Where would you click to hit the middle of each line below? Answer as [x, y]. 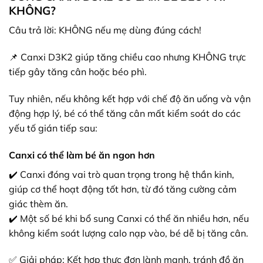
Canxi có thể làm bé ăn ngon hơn [82, 155]
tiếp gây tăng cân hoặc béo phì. [78, 71]
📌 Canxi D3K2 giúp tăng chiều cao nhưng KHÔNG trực [127, 57]
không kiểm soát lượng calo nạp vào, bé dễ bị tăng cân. [129, 233]
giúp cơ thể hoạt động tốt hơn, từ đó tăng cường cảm [123, 189]
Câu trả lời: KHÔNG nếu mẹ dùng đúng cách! [105, 30]
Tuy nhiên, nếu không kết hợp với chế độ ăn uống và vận [130, 98]
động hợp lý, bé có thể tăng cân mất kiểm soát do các [125, 113]
